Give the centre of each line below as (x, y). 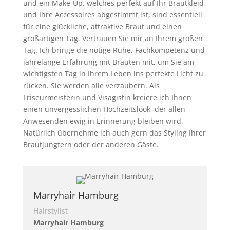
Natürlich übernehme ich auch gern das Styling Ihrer (114, 133)
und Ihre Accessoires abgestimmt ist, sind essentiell (112, 15)
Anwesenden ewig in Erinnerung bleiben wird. (103, 121)
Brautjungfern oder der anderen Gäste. (91, 145)
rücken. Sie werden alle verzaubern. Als (91, 85)
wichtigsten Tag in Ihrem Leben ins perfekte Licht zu (113, 74)
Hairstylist (50, 211)
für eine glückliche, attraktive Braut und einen (102, 26)
